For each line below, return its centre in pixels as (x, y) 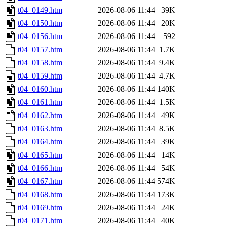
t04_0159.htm (40, 76)
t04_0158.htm (40, 63)
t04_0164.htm (40, 142)
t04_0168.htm (40, 195)
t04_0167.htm (40, 181)
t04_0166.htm (40, 168)
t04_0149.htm (40, 10)
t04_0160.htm (40, 89)
